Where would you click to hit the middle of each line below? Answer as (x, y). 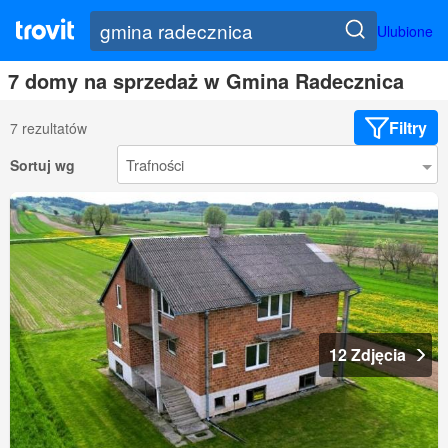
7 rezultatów (48, 127)
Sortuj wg (42, 164)
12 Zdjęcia (367, 355)
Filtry (408, 128)
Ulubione (405, 30)
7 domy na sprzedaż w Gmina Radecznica (206, 81)
